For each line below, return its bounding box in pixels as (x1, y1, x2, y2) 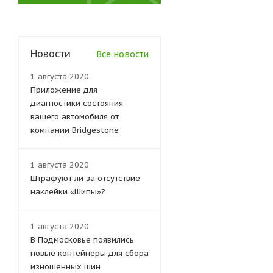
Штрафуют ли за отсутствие (30, 173, 140, 183)
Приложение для (30, 85, 97, 95)
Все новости (96, 49, 149, 60)
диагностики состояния (30, 98, 123, 108)
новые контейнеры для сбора (30, 248, 149, 258)
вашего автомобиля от (30, 112, 119, 122)
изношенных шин (30, 261, 101, 272)
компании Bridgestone (30, 125, 119, 135)
